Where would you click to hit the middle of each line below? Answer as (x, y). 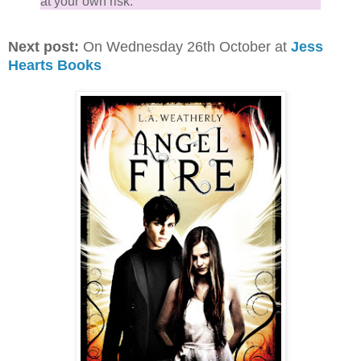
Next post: (44, 47)
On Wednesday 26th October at (185, 47)
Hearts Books (55, 66)
